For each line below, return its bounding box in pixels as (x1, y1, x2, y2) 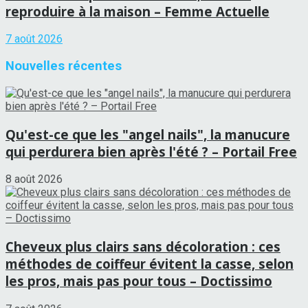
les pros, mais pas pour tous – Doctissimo (5, 272, 272, 289)
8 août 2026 (5, 173, 63, 186)
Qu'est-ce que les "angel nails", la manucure (5, 125, 290, 143)
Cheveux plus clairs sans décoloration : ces (5, 238, 280, 255)
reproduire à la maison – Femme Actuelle (5, 2, 269, 20)
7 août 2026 (5, 32, 63, 46)
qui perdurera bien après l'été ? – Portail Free (5, 142, 297, 160)
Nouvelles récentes (5, 58, 122, 74)
